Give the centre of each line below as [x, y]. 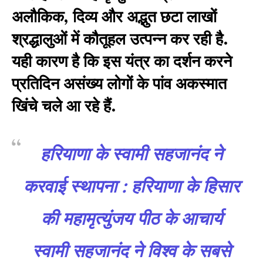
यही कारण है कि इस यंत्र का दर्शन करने [122, 62]
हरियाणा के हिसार [186, 187]
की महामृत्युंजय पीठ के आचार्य [131, 220]
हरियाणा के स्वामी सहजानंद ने [131, 155]
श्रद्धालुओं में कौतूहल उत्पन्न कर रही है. [120, 40]
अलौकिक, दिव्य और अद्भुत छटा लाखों [114, 18]
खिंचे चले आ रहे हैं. [64, 107]
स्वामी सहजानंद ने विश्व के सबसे [131, 252]
